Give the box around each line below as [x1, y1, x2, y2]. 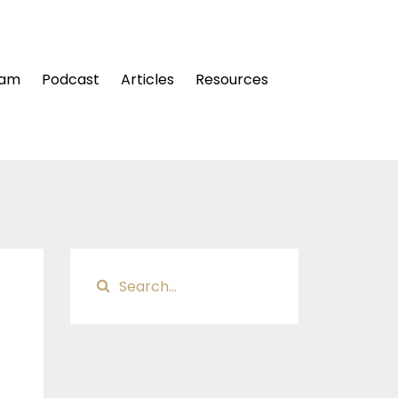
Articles [121, 69, 174, 90]
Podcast [42, 69, 99, 90]
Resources [195, 69, 268, 90]
